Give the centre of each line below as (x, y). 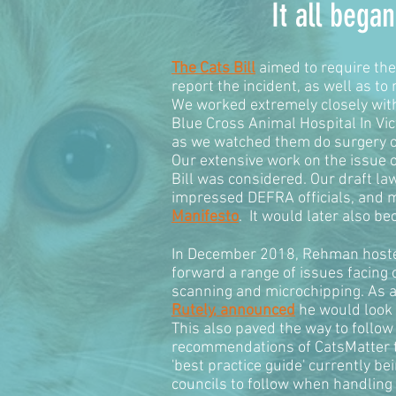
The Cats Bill (213, 69)
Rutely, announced (233, 311)
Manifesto (205, 217)
